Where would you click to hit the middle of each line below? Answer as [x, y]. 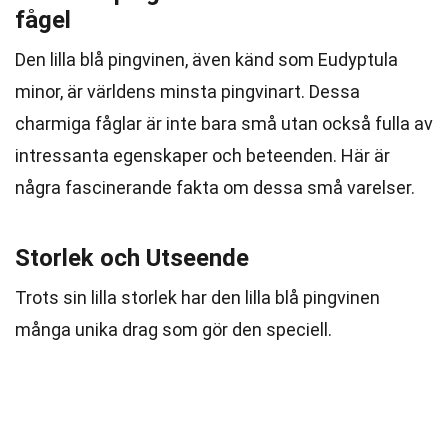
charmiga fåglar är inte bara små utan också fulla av [224, 123]
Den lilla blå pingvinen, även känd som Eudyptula [206, 59]
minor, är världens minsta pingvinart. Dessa [187, 91]
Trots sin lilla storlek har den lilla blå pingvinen [197, 297]
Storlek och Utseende [132, 258]
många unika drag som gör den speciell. [173, 329]
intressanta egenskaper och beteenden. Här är [202, 155]
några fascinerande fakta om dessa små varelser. [215, 187]
